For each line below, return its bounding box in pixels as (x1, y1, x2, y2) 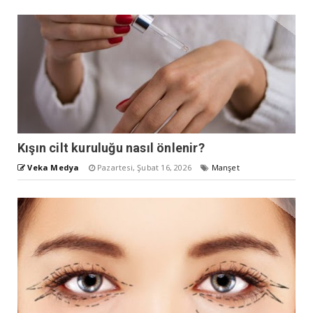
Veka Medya (27, 161, 80, 173)
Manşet (211, 161, 240, 173)
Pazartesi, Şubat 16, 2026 (94, 161, 194, 173)
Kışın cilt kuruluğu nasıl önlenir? (17, 140, 205, 155)
